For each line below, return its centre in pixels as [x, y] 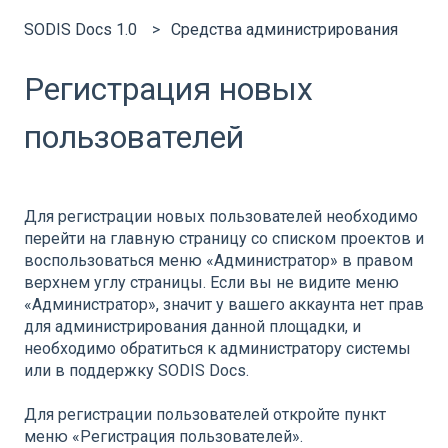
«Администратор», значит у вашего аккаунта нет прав [224, 305]
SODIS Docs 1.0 [80, 30]
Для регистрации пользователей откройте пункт [205, 415]
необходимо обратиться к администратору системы [217, 349]
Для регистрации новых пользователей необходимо [221, 217]
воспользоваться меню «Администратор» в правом [218, 261]
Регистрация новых [168, 89]
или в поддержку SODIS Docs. [136, 371]
